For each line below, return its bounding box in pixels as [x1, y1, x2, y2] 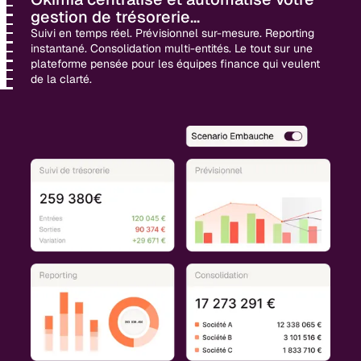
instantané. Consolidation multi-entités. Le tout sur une [31, 40, 313, 56]
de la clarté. [31, 71, 93, 86]
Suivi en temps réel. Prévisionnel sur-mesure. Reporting [31, 25, 315, 40]
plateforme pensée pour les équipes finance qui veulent [31, 56, 321, 71]
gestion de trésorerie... [31, 6, 201, 27]
